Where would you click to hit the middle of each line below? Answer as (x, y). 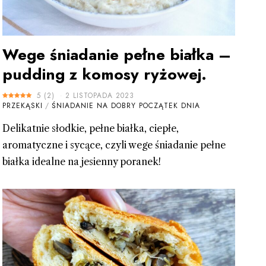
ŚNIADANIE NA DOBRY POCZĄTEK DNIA (126, 105)
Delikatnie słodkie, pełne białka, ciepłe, (90, 128)
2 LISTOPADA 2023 (99, 95)
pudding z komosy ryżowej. (104, 74)
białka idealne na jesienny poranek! (81, 161)
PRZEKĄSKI (22, 105)
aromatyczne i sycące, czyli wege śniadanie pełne (114, 145)
